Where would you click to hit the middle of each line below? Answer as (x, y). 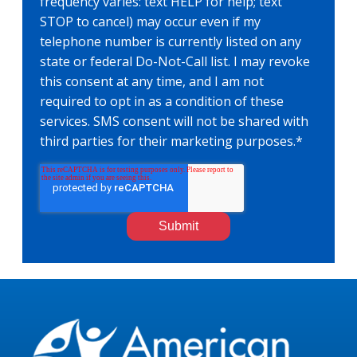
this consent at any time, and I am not (152, 82)
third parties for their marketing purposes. (168, 141)
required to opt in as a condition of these (162, 102)
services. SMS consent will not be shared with (174, 122)
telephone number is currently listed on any (171, 42)
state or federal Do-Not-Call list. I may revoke (175, 62)
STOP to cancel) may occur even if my (150, 22)
